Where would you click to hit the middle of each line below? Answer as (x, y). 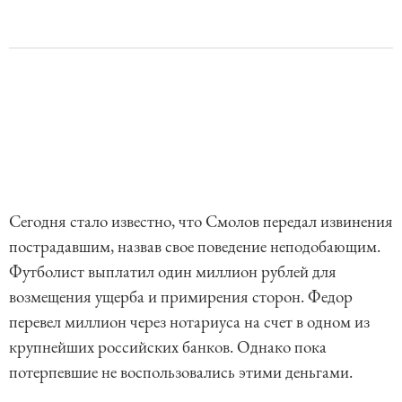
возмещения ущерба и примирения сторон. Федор (181, 297)
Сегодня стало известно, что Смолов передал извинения (201, 222)
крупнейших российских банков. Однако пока (168, 347)
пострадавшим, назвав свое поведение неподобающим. (195, 247)
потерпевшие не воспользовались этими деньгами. (181, 372)
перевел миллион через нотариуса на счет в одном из (189, 322)
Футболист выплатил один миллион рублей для (173, 272)
